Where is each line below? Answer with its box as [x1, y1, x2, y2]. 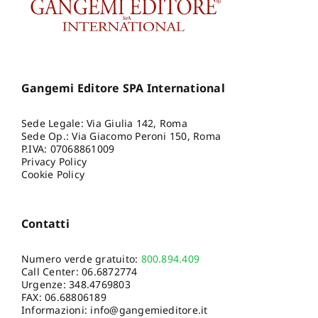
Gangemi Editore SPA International [21, 79, 225, 96]
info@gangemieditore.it [90, 302, 208, 317]
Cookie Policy [21, 167, 85, 181]
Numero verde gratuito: [21, 251, 141, 265]
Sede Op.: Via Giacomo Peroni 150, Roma [21, 128, 221, 143]
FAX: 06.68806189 [21, 290, 106, 304]
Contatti [21, 215, 70, 231]
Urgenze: [21, 277, 70, 291]
